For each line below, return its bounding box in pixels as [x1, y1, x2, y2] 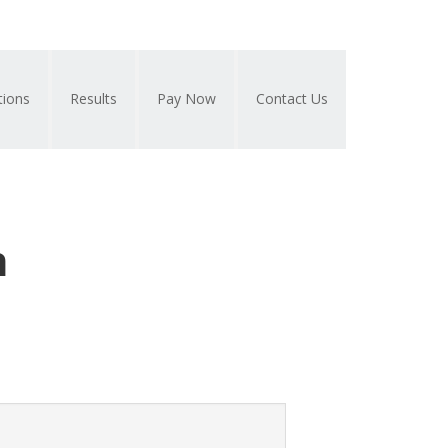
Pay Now [157, 89, 216, 108]
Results [70, 89, 117, 108]
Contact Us [256, 89, 328, 108]
